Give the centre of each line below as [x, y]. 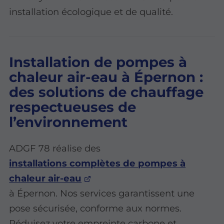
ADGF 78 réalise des [55, 148]
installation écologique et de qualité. [91, 11]
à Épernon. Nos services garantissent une [102, 193]
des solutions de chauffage [106, 92]
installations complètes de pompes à [97, 163]
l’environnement [68, 122]
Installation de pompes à [98, 62]
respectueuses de [73, 107]
